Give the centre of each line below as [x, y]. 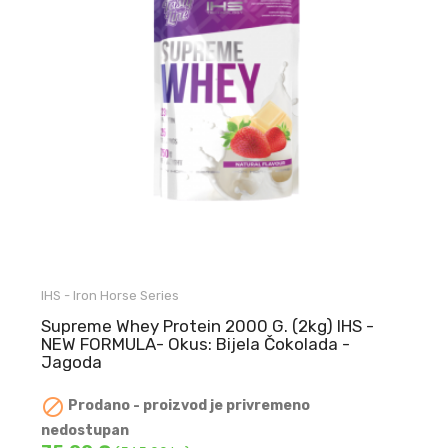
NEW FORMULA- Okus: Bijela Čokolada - [196, 344]
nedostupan [85, 430]
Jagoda [72, 362]
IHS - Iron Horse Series [110, 296]
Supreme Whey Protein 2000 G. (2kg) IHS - [208, 326]
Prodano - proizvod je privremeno [188, 406]
